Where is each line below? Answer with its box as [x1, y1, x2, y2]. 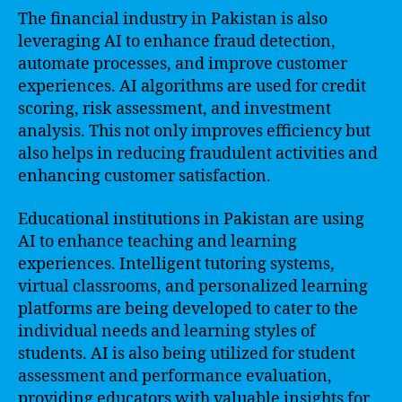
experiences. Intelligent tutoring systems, [18, 253, 335, 275]
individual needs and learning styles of [18, 320, 316, 342]
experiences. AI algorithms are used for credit [18, 76, 366, 97]
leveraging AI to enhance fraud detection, [18, 31, 336, 52]
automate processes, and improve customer [18, 54, 347, 74]
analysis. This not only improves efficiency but [18, 121, 371, 142]
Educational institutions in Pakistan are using [18, 208, 364, 230]
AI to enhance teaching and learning [18, 231, 297, 252]
